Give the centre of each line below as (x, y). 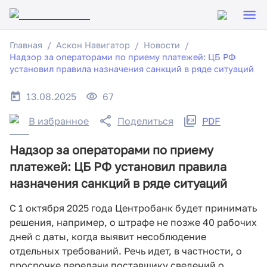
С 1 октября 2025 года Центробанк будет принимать (133, 208)
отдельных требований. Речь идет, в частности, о (126, 251)
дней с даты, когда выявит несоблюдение (108, 237)
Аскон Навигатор (93, 45)
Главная (26, 45)
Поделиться (145, 121)
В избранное (59, 121)
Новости (162, 45)
